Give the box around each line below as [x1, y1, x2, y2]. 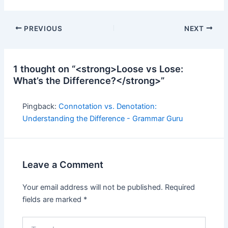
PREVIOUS [22, 24, 63, 33]
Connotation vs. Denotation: [59, 102, 157, 111]
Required [165, 183, 195, 192]
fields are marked [22, 195, 84, 205]
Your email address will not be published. [22, 183, 163, 192]
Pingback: [22, 102, 59, 111]
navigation [3, 35, 40, 45]
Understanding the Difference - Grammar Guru [22, 114, 183, 123]
